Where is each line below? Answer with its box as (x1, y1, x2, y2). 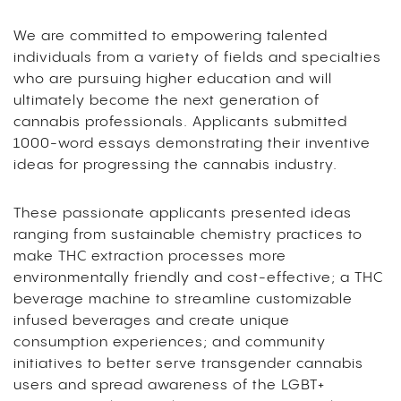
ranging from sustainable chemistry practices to (13, 227, 363, 243)
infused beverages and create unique (13, 313, 290, 329)
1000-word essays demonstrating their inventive (13, 136, 371, 152)
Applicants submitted (192, 115, 347, 131)
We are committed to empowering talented (13, 29, 328, 45)
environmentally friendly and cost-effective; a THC (13, 270, 383, 286)
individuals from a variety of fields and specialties (13, 50, 381, 66)
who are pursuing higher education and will (13, 72, 332, 88)
